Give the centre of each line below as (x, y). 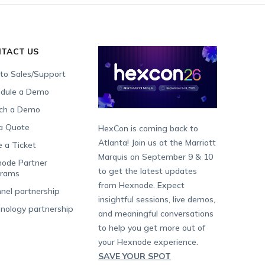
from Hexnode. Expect (142, 185)
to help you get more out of (152, 227)
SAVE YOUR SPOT (135, 256)
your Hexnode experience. (148, 242)
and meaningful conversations (156, 213)
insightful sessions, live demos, (157, 199)
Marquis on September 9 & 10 (156, 156)
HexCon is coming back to (148, 128)
